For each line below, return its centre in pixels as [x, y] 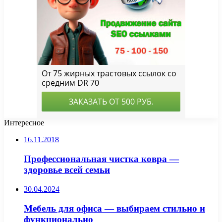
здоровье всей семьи [67, 170]
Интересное [24, 123]
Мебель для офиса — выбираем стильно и [114, 208]
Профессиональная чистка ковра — [101, 159]
